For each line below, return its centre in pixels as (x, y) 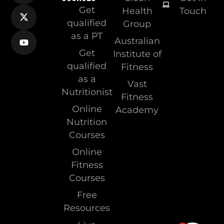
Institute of (137, 53)
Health (137, 10)
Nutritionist (87, 91)
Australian (137, 40)
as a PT (87, 35)
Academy (137, 109)
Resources (87, 207)
